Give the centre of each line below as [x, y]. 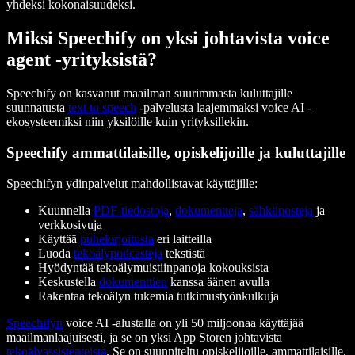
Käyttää [59, 239]
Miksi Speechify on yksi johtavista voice [168, 38]
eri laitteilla [183, 239]
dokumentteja [209, 210]
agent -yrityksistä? [82, 60]
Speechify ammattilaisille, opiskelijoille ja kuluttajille [176, 153]
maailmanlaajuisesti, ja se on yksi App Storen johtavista [144, 337]
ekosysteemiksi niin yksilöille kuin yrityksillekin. [128, 122]
